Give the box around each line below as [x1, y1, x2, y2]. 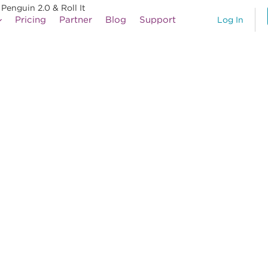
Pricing [15, 14, 46, 25]
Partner [59, 14, 92, 25]
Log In [217, 15, 243, 25]
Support [139, 14, 176, 25]
